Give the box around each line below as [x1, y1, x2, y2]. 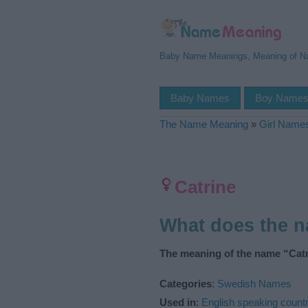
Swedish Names [217, 277, 291, 289]
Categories [159, 277, 212, 289]
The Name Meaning [159, 118, 248, 130]
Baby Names [170, 92, 230, 104]
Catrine [175, 177, 236, 197]
